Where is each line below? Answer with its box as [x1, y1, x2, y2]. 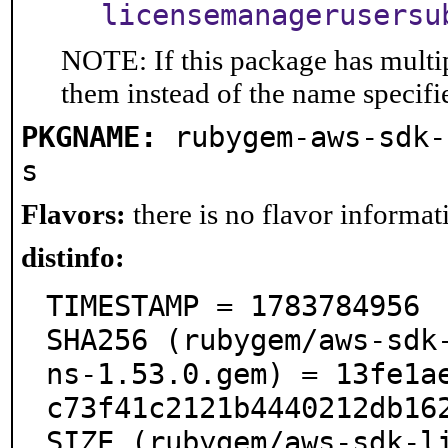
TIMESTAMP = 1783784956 [46, 289, 420, 323]
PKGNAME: [21, 120, 157, 154]
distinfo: [21, 241, 125, 273]
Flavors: [21, 198, 126, 230]
